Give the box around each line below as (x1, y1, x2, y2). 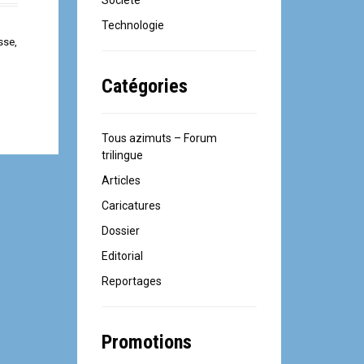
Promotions (102, 331, 193, 353)
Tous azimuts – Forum (102, 132, 218, 145)
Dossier (102, 224, 141, 237)
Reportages (102, 275, 162, 288)
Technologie (102, 19, 165, 32)
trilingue (102, 149, 144, 162)
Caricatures (102, 199, 162, 212)
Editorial (102, 249, 144, 262)
